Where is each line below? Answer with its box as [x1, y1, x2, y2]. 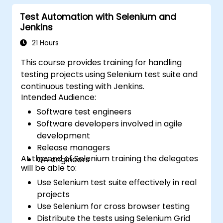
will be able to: [21, 162, 77, 174]
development [37, 129, 91, 141]
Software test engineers [37, 106, 132, 117]
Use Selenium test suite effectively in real [37, 176, 197, 188]
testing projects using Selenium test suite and [21, 68, 198, 80]
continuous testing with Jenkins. [21, 80, 145, 92]
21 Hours [30, 38, 59, 48]
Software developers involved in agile [37, 117, 183, 129]
